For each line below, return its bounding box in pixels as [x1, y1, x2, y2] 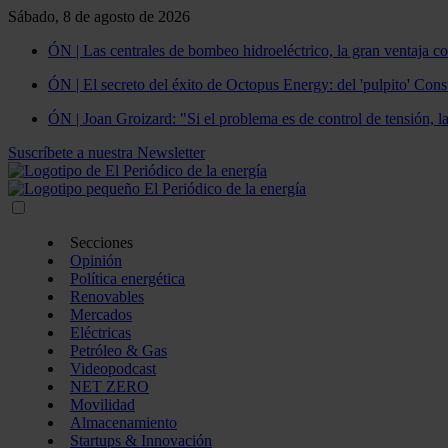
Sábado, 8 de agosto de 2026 [8, 8, 190, 25]
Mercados [70, 306, 132, 323]
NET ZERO [70, 378, 149, 395]
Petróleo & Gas [70, 342, 167, 359]
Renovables [70, 288, 144, 305]
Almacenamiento [70, 414, 177, 431]
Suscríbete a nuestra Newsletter [8, 144, 205, 161]
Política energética [70, 270, 185, 287]
